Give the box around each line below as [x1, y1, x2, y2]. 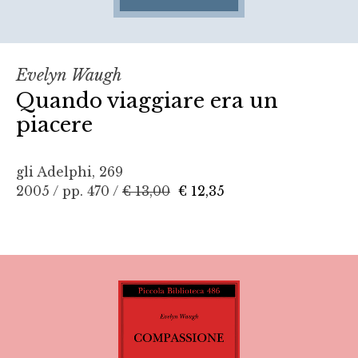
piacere [16, 111, 93, 137]
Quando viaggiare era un [16, 87, 278, 113]
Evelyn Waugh [16, 65, 121, 85]
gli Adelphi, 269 [16, 163, 123, 180]
